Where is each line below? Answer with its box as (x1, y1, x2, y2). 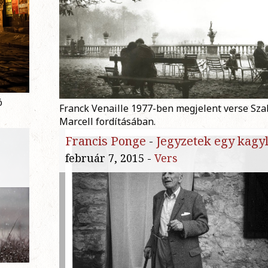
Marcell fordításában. (59, 115, 156, 129)
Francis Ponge (65, 133, 146, 150)
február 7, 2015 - (65, 151, 154, 166)
